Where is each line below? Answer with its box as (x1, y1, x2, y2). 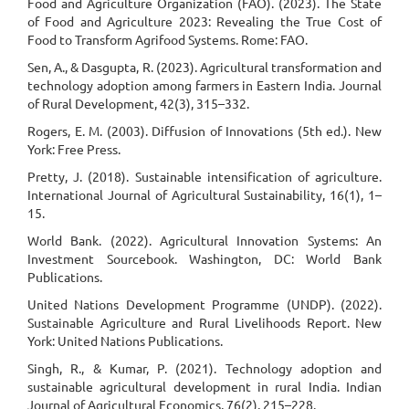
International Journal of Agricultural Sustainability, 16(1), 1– (27, 186, 382, 203)
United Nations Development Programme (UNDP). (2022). (27, 296, 382, 312)
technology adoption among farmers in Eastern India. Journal (27, 77, 382, 93)
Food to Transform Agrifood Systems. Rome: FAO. (27, 31, 308, 47)
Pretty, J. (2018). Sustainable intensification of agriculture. (27, 168, 382, 184)
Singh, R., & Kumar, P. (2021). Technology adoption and (27, 360, 382, 376)
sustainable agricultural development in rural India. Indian (27, 378, 382, 394)
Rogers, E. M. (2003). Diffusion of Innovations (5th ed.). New (27, 122, 382, 139)
